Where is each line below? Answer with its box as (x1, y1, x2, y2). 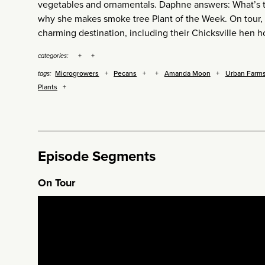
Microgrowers (55, 67, 99, 79)
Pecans (114, 67, 137, 79)
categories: (38, 51, 69, 61)
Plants (38, 81, 57, 92)
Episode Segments (38, 145, 156, 167)
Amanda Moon (164, 67, 211, 79)
